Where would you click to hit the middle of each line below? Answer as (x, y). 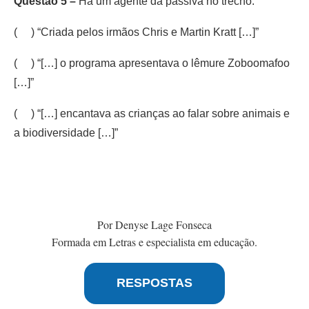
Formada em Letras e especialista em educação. (154, 241)
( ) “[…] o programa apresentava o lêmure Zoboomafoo (152, 63)
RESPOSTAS (154, 283)
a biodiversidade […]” (66, 132)
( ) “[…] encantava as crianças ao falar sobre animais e (152, 113)
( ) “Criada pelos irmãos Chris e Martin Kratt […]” (136, 32)
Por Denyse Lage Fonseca (154, 224)
